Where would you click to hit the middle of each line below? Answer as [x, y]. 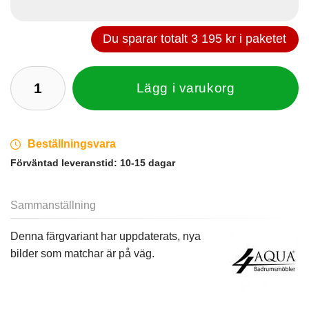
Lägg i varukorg [186, 88]
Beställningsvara [72, 144]
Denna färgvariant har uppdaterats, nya [106, 237]
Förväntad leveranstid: [65, 163]
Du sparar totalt [147, 39]
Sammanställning [53, 206]
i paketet [261, 39]
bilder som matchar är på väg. [82, 254]
